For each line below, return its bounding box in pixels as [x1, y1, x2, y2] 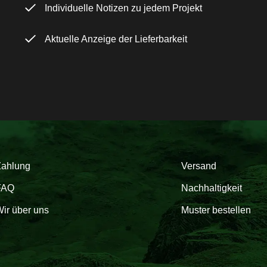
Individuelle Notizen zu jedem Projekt [44, 3, 202, 14]
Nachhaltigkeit [181, 182, 242, 193]
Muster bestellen [181, 204, 251, 215]
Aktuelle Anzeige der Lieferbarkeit [44, 34, 187, 45]
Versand [181, 160, 216, 171]
